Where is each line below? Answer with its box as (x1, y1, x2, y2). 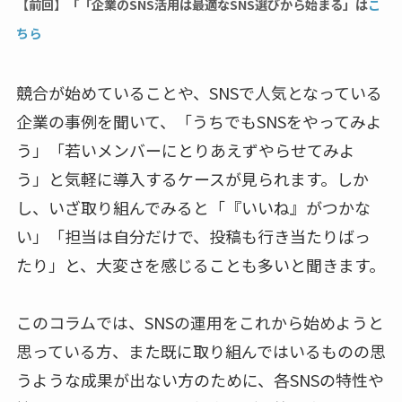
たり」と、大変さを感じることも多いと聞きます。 (15, 252, 385, 276)
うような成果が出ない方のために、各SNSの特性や (15, 367, 384, 391)
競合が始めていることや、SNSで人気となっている (15, 80, 382, 104)
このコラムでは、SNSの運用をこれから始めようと (15, 310, 384, 334)
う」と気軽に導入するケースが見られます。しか (15, 166, 369, 190)
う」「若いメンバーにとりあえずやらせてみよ (15, 137, 355, 162)
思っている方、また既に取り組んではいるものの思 (15, 338, 386, 363)
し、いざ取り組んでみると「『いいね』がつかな (15, 195, 371, 219)
